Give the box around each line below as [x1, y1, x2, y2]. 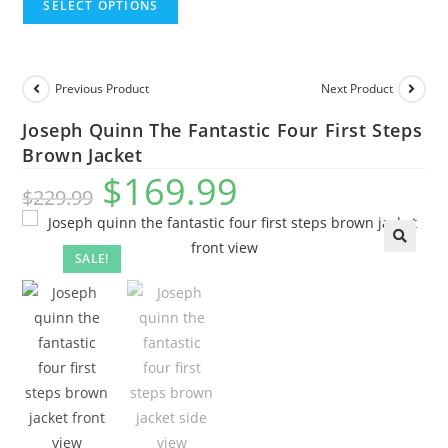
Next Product [320, 80, 393, 97]
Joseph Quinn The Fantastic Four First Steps [22, 117, 423, 142]
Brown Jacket [22, 142, 143, 167]
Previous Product [55, 80, 150, 97]
